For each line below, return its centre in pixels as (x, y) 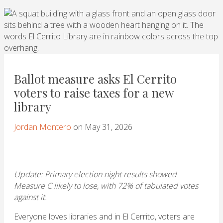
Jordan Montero (43, 127)
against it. (30, 197)
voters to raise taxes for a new (94, 93)
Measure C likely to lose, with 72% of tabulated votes (106, 186)
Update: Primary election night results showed (95, 174)
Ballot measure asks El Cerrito (95, 79)
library (33, 107)
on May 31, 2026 (102, 127)
